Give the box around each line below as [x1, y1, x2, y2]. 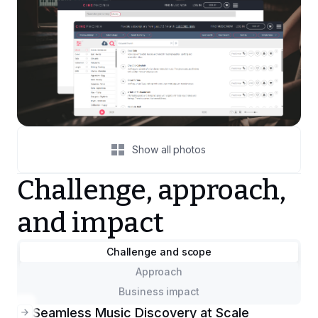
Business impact [119, 285, 199, 297]
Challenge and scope [106, 246, 212, 258]
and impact [17, 207, 164, 239]
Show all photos [132, 143, 206, 155]
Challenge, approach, [17, 174, 286, 207]
